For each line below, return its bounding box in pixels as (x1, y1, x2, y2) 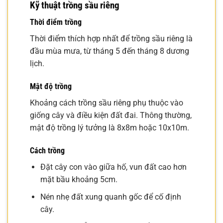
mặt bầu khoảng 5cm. (40, 174, 117, 184)
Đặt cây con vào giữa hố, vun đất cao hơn (40, 162, 187, 172)
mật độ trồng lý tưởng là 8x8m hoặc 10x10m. (30, 123, 189, 133)
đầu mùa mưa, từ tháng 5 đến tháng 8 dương (30, 46, 189, 56)
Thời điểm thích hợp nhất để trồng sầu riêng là (30, 34, 193, 44)
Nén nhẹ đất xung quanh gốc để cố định (40, 192, 181, 202)
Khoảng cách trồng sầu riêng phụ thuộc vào (30, 98, 183, 108)
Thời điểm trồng (30, 17, 82, 27)
